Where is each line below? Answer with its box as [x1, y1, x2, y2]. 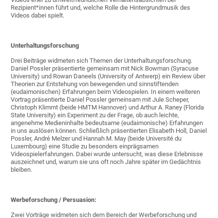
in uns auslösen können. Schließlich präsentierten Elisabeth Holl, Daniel [11, 127, 207, 134]
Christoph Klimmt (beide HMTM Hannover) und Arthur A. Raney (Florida [11, 103, 204, 111]
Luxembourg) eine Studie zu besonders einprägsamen [11, 142, 159, 150]
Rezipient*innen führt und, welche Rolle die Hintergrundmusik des [11, 3, 191, 11]
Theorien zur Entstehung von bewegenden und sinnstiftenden [11, 80, 179, 88]
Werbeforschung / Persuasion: [11, 196, 97, 203]
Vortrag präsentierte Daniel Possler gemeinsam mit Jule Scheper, [11, 95, 190, 103]
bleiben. [11, 165, 33, 173]
